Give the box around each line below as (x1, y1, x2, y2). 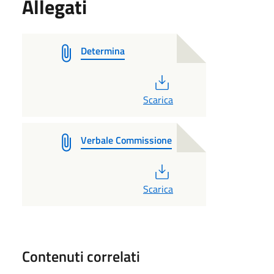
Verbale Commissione (81, 132, 172, 147)
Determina (81, 43, 125, 58)
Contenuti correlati (22, 245, 140, 267)
